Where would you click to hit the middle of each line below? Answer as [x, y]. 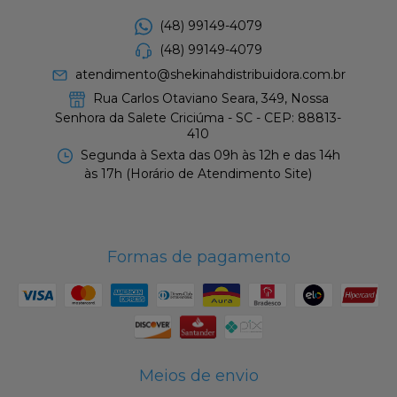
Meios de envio [198, 376]
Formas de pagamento [198, 257]
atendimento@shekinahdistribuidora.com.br [211, 75]
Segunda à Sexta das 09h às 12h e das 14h [209, 155]
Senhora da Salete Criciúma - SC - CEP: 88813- [198, 117]
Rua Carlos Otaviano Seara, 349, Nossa [209, 99]
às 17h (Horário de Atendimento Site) [198, 174]
